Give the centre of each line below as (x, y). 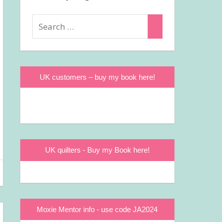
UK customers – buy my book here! (97, 77)
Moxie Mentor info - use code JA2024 (97, 209)
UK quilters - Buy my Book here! (97, 150)
